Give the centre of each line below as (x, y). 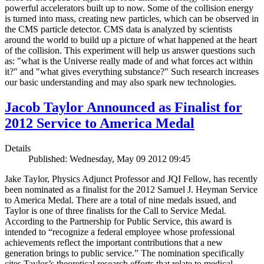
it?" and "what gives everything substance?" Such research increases (132, 72)
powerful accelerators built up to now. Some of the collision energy (129, 8)
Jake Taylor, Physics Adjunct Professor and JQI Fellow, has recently (131, 179)
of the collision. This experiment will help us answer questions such (130, 51)
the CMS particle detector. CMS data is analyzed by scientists (118, 29)
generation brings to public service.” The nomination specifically (124, 253)
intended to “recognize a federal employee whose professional (120, 232)
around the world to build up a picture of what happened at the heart (131, 40)
